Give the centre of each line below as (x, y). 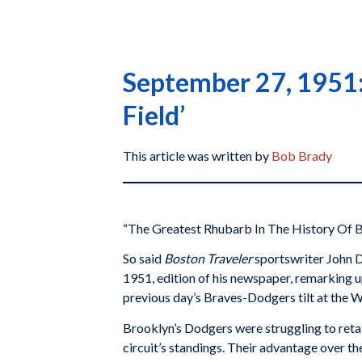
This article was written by (197, 156)
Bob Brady (302, 156)
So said (143, 259)
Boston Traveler (208, 259)
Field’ (154, 115)
